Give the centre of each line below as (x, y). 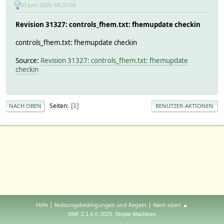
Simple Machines (135, 214)
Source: (28, 60)
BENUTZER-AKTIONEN (184, 105)
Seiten (58, 105)
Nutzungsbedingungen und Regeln (100, 205)
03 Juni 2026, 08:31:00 (48, 5)
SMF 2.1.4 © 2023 (90, 214)
